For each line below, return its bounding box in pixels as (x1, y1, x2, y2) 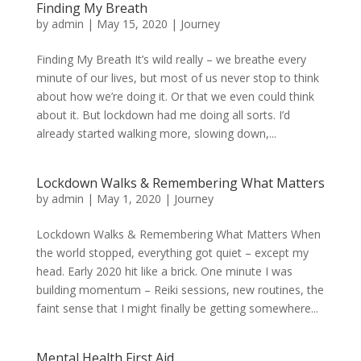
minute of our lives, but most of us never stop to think (35, 70, 319, 85)
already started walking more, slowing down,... (35, 126, 276, 141)
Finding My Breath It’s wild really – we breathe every (35, 52, 306, 67)
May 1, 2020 (96, 191, 161, 206)
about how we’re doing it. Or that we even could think (35, 89, 314, 104)
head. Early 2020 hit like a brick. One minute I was (35, 263, 293, 279)
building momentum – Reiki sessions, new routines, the (35, 282, 324, 297)
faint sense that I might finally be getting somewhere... (35, 301, 318, 316)
